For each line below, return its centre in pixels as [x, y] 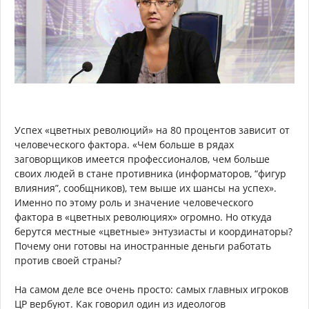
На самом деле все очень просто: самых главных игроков [151, 290]
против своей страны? [68, 261]
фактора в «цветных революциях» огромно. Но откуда [143, 217]
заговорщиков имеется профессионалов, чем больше [142, 159]
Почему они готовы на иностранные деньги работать [143, 246]
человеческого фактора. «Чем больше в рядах [124, 145]
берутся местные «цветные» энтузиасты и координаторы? [153, 232]
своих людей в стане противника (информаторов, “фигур [150, 174]
